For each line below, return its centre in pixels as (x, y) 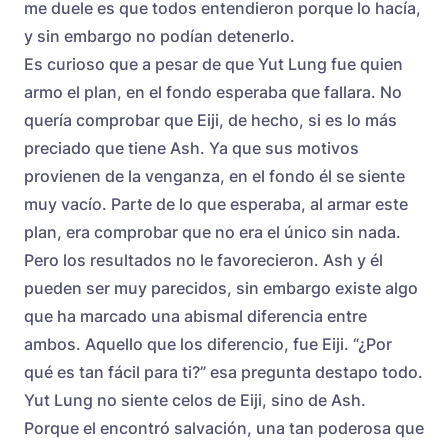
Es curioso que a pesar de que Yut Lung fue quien (213, 63)
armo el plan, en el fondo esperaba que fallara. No (213, 91)
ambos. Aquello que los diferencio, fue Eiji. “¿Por (208, 343)
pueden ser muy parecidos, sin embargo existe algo (221, 287)
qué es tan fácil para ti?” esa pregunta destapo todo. (223, 371)
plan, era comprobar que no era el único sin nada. (212, 231)
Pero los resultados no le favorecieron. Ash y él (203, 259)
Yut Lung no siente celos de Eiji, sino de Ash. (195, 399)
